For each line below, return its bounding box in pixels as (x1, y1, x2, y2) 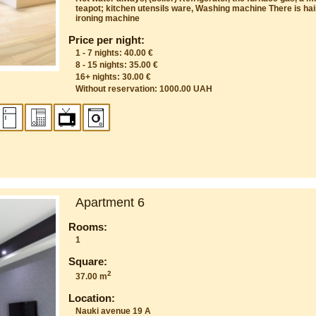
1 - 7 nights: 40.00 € (75, 47, 154, 58)
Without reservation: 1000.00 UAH (75, 83, 213, 94)
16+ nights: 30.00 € (75, 71, 152, 82)
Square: (68, 255, 108, 267)
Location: (68, 291, 116, 304)
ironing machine (75, 13, 140, 23)
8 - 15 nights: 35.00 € (75, 59, 159, 70)
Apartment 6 (75, 195, 145, 209)
